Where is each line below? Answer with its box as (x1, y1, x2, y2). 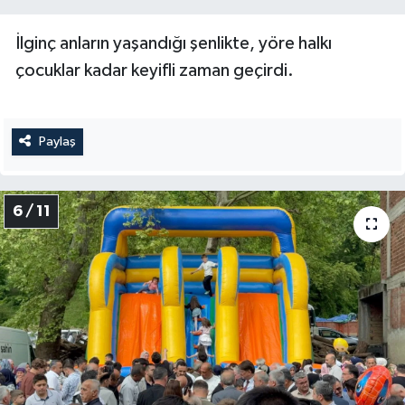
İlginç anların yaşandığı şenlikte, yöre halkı (15, 34, 332, 53)
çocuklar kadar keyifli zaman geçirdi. (15, 61, 294, 80)
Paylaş (38, 135, 76, 149)
